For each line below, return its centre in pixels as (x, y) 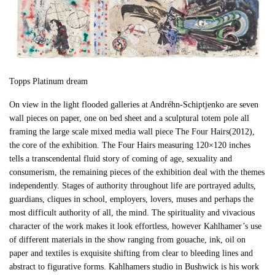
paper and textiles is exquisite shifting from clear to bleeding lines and (131, 253)
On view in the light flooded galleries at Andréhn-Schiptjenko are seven (134, 104)
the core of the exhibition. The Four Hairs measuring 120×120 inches (130, 145)
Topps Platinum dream (49, 81)
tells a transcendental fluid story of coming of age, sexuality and (121, 158)
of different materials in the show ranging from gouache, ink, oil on (128, 239)
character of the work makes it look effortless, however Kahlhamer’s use (136, 226)
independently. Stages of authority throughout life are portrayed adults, (133, 185)
